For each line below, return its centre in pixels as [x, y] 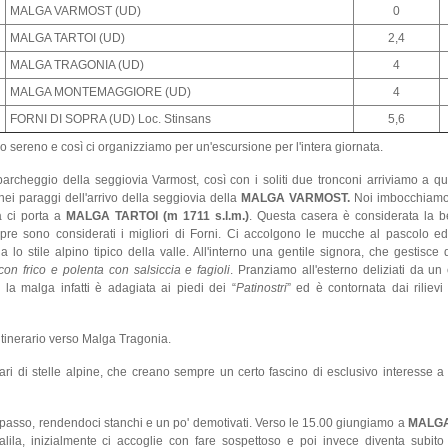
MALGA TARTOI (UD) [67, 38]
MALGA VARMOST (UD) [75, 11]
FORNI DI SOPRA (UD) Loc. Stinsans [110, 119]
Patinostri [261, 288]
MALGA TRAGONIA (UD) [77, 65]
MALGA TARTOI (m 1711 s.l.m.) [157, 216]
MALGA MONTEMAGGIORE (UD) [100, 92]
